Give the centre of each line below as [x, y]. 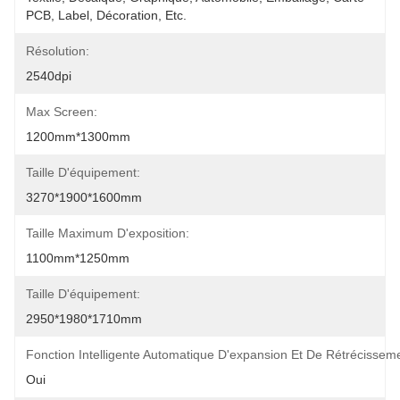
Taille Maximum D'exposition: [108, 233]
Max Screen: [62, 112]
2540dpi [49, 76]
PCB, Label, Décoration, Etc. [106, 15]
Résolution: [58, 51]
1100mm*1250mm [78, 258]
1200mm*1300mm [78, 137]
